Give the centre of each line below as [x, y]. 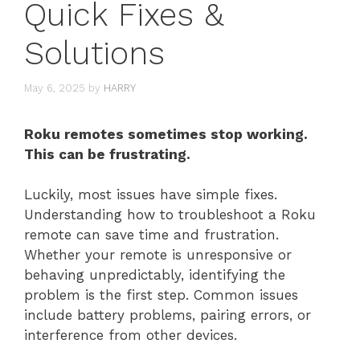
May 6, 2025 [55, 88]
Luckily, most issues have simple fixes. [151, 194]
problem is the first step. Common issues [161, 295]
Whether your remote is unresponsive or [158, 255]
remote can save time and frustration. [151, 235]
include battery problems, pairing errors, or [168, 315]
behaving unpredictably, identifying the [155, 275]
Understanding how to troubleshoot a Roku [170, 215]
